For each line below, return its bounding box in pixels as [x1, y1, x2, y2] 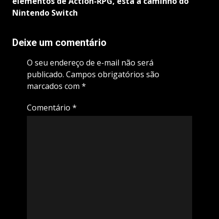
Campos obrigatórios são [66, 69, 159, 80]
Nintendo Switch [12, 7, 78, 19]
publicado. [26, 69, 64, 80]
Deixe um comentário [12, 37, 107, 49]
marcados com [26, 81, 82, 92]
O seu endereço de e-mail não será [26, 57, 153, 68]
